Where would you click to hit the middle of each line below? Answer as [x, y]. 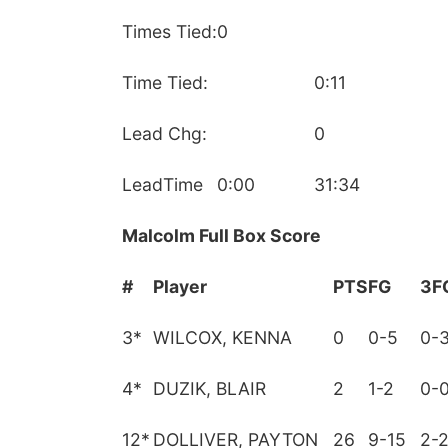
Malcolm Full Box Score [221, 235]
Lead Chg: [164, 133]
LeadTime [162, 184]
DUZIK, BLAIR [209, 388]
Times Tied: [169, 31]
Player [180, 286]
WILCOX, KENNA [222, 337]
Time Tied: [165, 82]
